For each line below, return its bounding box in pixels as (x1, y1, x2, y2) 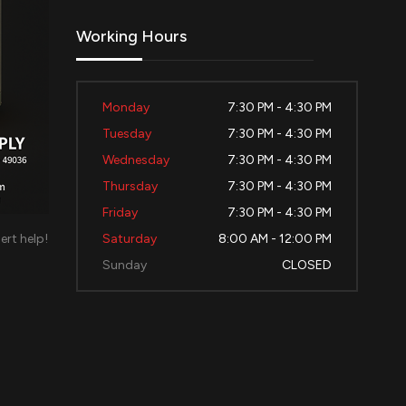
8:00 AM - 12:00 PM (217, 231, 332, 247)
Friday (101, 205, 138, 221)
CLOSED (281, 257, 332, 274)
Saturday (101, 231, 157, 247)
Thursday (101, 179, 158, 195)
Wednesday (101, 152, 169, 169)
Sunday (101, 257, 147, 274)
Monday (101, 100, 150, 116)
